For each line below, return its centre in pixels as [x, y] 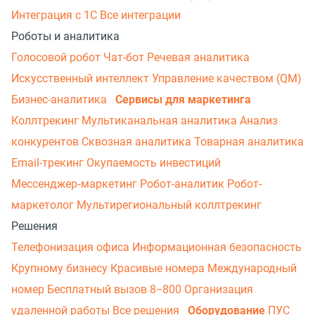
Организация [219, 290]
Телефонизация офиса [72, 247]
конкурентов [46, 142]
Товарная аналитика [249, 142]
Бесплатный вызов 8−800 [116, 290]
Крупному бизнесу [61, 269]
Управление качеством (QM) [227, 79]
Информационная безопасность [217, 247]
